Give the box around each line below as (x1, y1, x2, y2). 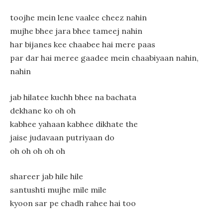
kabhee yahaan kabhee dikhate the (10, 118, 138, 129)
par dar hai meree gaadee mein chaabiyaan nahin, (10, 53, 199, 63)
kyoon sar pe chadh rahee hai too (10, 198, 136, 209)
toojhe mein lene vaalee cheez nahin (10, 12, 147, 22)
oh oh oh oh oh (10, 145, 65, 156)
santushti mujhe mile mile (10, 185, 107, 195)
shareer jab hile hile (10, 171, 83, 182)
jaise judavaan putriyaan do (10, 132, 114, 142)
